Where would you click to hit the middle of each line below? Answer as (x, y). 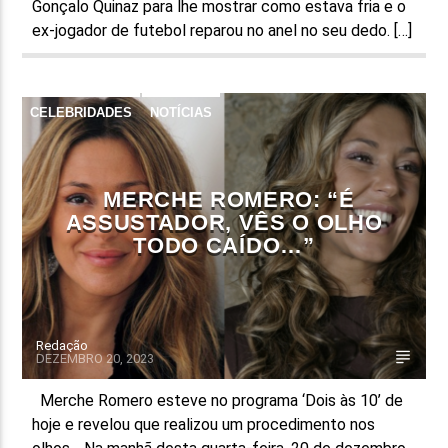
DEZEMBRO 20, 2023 (95, 358)
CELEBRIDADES (81, 112)
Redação (62, 345)
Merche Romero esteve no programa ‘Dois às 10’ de (218, 400)
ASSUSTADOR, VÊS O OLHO (224, 222)
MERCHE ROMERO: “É (229, 199)
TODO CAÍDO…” (224, 245)
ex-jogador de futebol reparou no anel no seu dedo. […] (222, 30)
